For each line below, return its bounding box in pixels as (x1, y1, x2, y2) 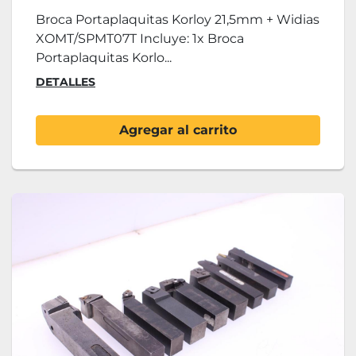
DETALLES (36, 75, 95, 90)
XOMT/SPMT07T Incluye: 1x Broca (36, 31, 244, 47)
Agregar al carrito (119, 122, 237, 138)
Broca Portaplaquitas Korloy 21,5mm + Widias (36, 12, 319, 28)
